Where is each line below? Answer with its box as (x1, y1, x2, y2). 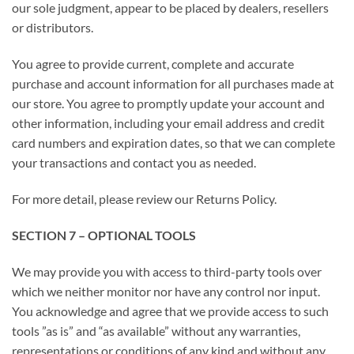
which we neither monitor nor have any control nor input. (12, 283, 320, 299)
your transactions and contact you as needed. (12, 155, 256, 171)
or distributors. (12, 20, 93, 36)
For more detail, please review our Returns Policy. (12, 190, 277, 206)
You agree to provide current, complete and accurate (12, 56, 294, 72)
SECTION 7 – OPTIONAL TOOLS (12, 227, 196, 243)
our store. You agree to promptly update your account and (12, 96, 325, 111)
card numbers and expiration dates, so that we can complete (12, 135, 335, 151)
